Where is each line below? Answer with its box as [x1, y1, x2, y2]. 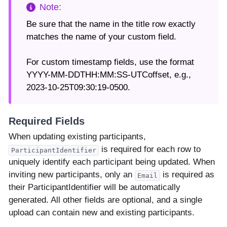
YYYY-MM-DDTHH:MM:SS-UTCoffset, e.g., [26, 70, 191, 80]
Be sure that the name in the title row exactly [26, 19, 196, 29]
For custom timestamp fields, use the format [26, 57, 194, 67]
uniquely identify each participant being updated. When [9, 157, 215, 167]
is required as [160, 169, 214, 179]
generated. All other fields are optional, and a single [9, 195, 202, 205]
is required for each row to [99, 144, 201, 154]
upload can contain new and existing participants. [9, 207, 195, 217]
